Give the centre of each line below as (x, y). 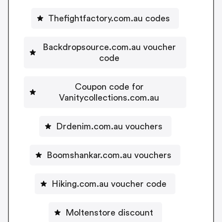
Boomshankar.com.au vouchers (109, 155)
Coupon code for (109, 86)
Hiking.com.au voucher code (109, 184)
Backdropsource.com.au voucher (109, 47)
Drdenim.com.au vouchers (109, 126)
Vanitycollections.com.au (109, 97)
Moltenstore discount (109, 212)
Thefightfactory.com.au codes (109, 18)
